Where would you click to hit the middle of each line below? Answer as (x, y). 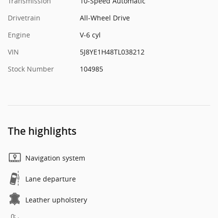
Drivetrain (24, 18)
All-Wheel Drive (105, 18)
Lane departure (51, 179)
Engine (19, 35)
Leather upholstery (56, 200)
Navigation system (55, 158)
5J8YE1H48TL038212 (112, 52)
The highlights (42, 131)
